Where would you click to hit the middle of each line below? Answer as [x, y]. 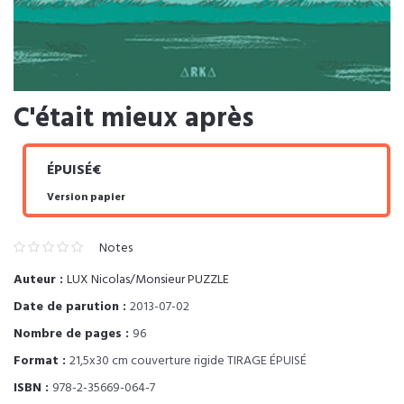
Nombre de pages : [73, 334]
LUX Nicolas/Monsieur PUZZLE [148, 280]
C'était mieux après [133, 119]
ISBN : [33, 388]
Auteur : [40, 280]
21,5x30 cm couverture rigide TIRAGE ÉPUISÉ [188, 361]
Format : [41, 361]
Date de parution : [72, 307]
